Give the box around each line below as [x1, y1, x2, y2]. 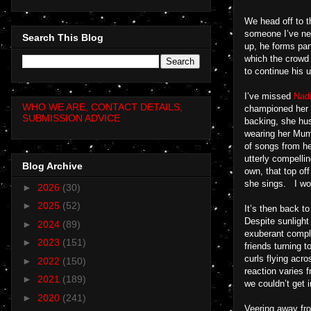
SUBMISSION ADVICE [22, 112, 120, 124]
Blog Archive [22, 160, 83, 171]
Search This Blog [22, 32, 103, 44]
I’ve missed [244, 91, 294, 101]
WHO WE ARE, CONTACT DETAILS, [22, 101, 183, 113]
